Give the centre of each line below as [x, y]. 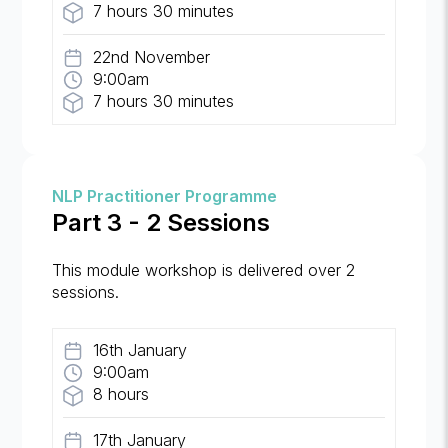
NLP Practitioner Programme [165, 196]
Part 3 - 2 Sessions [161, 223]
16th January [140, 350]
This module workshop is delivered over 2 [204, 270]
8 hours [121, 394]
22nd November [152, 57]
